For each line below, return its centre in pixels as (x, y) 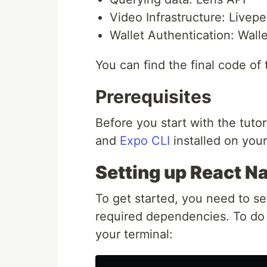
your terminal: (134, 235)
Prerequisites (153, 97)
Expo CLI (145, 141)
